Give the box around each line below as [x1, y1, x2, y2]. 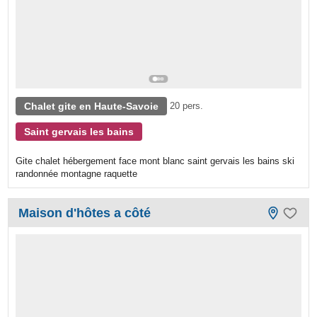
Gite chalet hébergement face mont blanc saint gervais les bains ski [16, 155, 295, 166]
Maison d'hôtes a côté [18, 205, 151, 220]
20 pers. [170, 100, 204, 111]
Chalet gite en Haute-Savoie [24, 100, 159, 112]
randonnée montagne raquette [16, 168, 138, 179]
